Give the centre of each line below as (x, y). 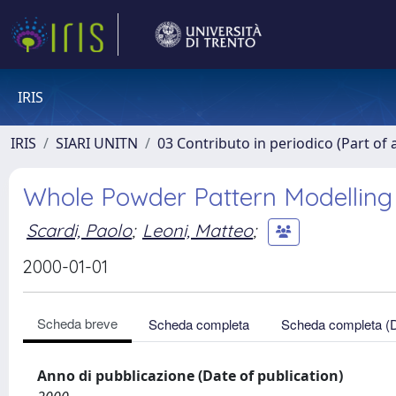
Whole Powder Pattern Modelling (208, 197)
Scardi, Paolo (79, 230)
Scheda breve (77, 323)
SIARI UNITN (97, 143)
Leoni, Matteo (198, 230)
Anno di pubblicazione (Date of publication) (190, 376)
